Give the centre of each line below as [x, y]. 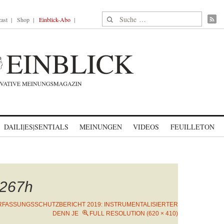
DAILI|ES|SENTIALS [36, 127]
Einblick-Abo [55, 19]
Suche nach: [121, 17]
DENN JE [65, 213]
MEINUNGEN [101, 127]
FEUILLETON [192, 127]
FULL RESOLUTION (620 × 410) [134, 213]
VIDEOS [146, 127]
